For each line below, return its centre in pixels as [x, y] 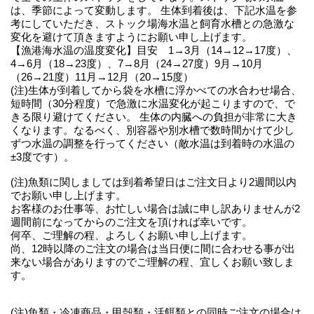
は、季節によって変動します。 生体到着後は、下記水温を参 [154, 10]
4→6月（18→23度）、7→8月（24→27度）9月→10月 [137, 63]
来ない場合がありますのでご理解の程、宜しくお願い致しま [152, 261]
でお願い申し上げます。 [68, 195]
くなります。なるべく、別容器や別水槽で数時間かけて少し [152, 130]
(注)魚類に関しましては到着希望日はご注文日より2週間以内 [153, 182]
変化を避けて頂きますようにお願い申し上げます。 [131, 36]
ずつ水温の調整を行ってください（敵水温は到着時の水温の [152, 143]
